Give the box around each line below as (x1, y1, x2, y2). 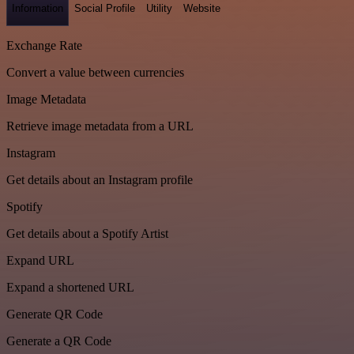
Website (183, 2, 220, 14)
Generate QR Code (6, 307, 103, 322)
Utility (146, 2, 172, 14)
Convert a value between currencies (6, 66, 184, 80)
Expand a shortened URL (6, 281, 134, 295)
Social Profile (74, 2, 135, 14)
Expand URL (6, 254, 74, 268)
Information (12, 2, 63, 14)
